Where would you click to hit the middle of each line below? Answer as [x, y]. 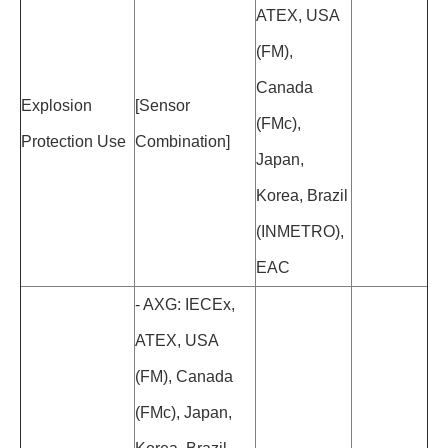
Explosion [56, 106]
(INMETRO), [300, 232]
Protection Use [73, 142]
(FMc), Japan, [183, 413]
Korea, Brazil [302, 196]
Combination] [182, 142]
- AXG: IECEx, [185, 305]
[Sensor [162, 106]
